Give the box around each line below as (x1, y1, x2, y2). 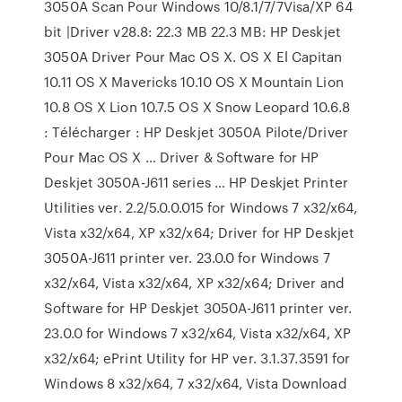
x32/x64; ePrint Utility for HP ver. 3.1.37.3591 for (44, 348, 351, 368)
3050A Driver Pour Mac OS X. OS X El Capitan (44, 47, 343, 66)
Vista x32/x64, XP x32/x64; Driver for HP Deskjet (44, 223, 355, 242)
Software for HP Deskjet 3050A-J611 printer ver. (44, 298, 352, 318)
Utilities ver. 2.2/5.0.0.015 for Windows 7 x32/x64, (44, 197, 358, 217)
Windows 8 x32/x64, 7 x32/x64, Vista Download (44, 373, 347, 393)
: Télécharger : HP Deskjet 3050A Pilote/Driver (44, 122, 348, 142)
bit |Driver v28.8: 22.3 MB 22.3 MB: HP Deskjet (44, 22, 341, 41)
